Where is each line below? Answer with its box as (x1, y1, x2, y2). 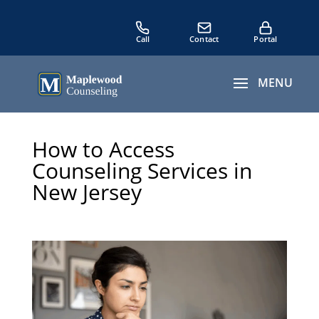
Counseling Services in (31, 156, 252, 186)
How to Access (31, 135, 174, 164)
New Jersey (31, 177, 142, 207)
